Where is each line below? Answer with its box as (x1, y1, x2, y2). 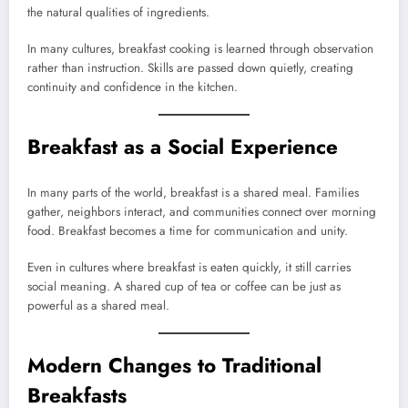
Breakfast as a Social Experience (27, 132, 338, 162)
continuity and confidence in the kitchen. (27, 78, 238, 97)
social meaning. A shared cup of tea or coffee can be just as (27, 278, 341, 296)
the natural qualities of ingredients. (27, 4, 209, 22)
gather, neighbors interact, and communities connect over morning (27, 202, 376, 220)
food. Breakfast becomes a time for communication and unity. (27, 221, 348, 240)
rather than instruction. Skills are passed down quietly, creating (27, 59, 353, 77)
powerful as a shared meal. (27, 297, 169, 315)
